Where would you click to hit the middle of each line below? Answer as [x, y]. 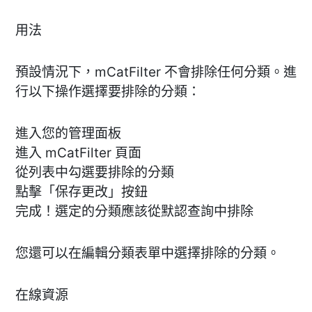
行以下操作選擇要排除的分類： [108, 91]
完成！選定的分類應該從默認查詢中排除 [134, 211]
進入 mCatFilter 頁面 [78, 153]
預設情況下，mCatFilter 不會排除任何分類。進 [156, 72]
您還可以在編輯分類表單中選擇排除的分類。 [148, 253]
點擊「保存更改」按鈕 [81, 192]
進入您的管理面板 [68, 133]
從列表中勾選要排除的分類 [95, 172]
